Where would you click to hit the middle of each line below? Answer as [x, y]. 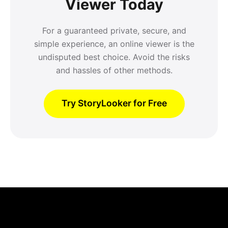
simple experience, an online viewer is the [114, 44]
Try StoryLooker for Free [114, 103]
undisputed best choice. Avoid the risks [114, 57]
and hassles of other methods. [114, 70]
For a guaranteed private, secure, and [114, 30]
